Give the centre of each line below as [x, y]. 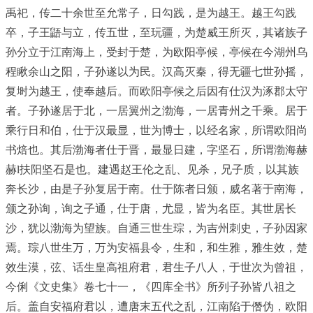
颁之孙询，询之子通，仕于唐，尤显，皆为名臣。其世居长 [151, 209]
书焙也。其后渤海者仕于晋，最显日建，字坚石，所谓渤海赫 [156, 150]
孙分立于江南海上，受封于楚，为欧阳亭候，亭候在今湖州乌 [156, 52]
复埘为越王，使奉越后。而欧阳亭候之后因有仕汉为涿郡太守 [156, 91]
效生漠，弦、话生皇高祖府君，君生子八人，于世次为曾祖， [156, 267]
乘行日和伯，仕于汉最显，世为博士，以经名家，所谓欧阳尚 [156, 130]
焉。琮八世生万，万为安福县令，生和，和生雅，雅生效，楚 [156, 248]
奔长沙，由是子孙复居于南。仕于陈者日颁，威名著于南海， [156, 189]
